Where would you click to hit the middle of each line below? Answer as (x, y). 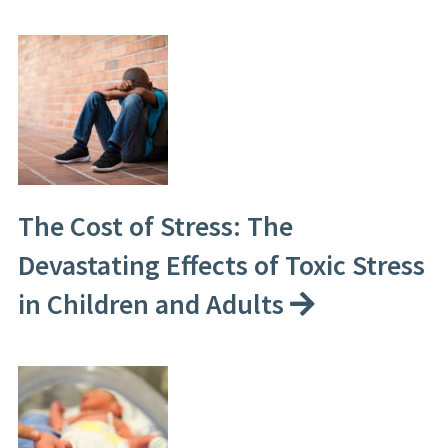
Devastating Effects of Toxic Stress (221, 264)
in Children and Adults (153, 303)
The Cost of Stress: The (155, 225)
